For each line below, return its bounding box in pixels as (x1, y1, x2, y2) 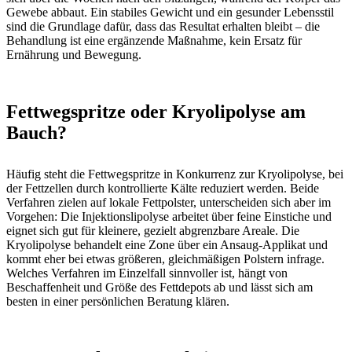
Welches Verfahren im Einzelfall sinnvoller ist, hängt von (6, 266, 288, 280)
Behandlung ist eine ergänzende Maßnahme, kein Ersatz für (6, 33, 302, 47)
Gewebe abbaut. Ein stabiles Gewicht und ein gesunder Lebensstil (6, 5, 334, 19)
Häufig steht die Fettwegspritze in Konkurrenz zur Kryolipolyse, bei (6, 167, 343, 181)
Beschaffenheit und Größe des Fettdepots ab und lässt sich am (6, 280, 313, 294)
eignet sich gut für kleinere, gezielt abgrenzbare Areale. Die (6, 223, 299, 237)
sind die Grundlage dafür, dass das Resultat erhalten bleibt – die (6, 19, 320, 33)
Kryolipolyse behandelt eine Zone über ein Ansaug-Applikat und (6, 237, 328, 251)
